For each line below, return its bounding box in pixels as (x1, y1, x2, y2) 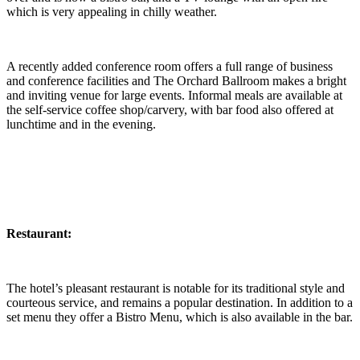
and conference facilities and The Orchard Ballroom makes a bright (6, 74, 346, 88)
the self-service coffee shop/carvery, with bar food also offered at (6, 103, 333, 117)
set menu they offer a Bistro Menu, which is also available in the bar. (6, 310, 353, 325)
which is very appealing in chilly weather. (6, 5, 217, 19)
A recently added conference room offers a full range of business (6, 59, 333, 74)
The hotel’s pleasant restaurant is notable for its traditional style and (6, 281, 345, 296)
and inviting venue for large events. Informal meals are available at (6, 88, 342, 103)
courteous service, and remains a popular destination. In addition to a (6, 296, 353, 310)
